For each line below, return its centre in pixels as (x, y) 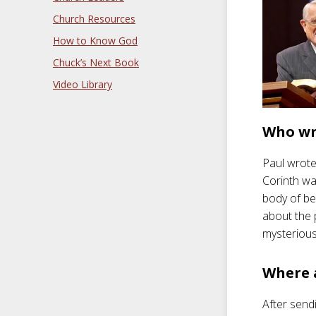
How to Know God (95, 41)
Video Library (83, 84)
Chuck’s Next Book (96, 62)
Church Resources (94, 19)
